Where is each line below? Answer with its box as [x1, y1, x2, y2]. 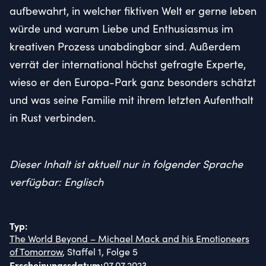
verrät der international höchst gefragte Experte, [9, 56, 246, 71]
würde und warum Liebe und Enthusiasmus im [9, 21, 233, 36]
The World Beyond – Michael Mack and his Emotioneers [9, 232, 249, 245]
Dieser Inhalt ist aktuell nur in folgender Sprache [9, 156, 243, 171]
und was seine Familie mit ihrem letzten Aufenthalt [9, 92, 254, 107]
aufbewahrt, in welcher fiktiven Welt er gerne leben [9, 3, 256, 18]
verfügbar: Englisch [9, 174, 103, 189]
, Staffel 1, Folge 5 [62, 245, 138, 258]
